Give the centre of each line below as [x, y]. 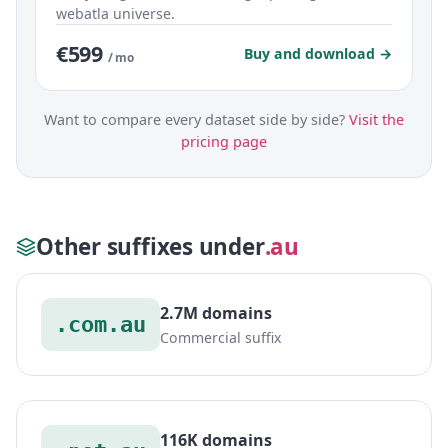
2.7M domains [216, 313]
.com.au [100, 325]
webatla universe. [115, 13]
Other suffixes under [150, 246]
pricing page [224, 141]
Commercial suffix [220, 338]
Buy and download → [318, 53]
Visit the [376, 119]
